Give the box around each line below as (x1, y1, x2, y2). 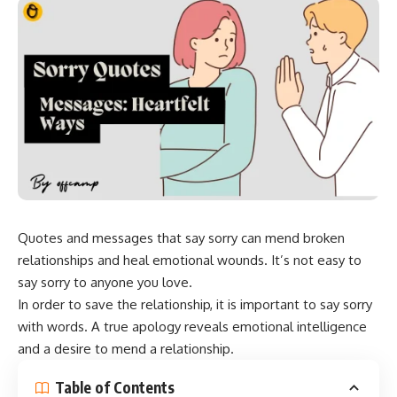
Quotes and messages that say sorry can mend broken (18, 229, 345, 246)
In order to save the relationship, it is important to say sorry (18, 295, 372, 313)
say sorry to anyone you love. (18, 273, 192, 291)
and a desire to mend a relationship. (18, 339, 234, 357)
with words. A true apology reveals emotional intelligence (18, 317, 367, 335)
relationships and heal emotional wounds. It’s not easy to (18, 251, 362, 269)
